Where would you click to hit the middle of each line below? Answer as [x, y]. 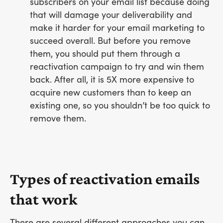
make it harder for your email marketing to [117, 28]
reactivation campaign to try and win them [117, 67]
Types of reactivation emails [105, 178]
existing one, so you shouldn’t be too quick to [120, 106]
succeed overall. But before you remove [110, 41]
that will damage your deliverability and [111, 15]
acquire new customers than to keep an [111, 93]
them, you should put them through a [105, 54]
